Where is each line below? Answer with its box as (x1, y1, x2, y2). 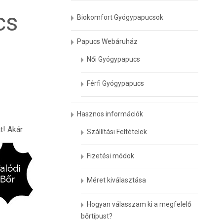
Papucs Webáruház (77, 37, 138, 45)
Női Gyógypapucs (87, 55, 141, 63)
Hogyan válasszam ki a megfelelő (87, 200, 192, 208)
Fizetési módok (87, 152, 135, 160)
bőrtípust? (81, 212, 113, 220)
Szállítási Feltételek (87, 128, 147, 136)
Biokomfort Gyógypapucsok (77, 13, 164, 21)
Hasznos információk (77, 110, 144, 118)
